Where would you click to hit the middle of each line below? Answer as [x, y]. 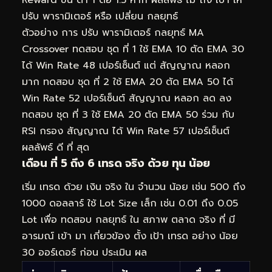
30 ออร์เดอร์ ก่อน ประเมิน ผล [84, 253]
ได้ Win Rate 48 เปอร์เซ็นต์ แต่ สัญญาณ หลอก [126, 65]
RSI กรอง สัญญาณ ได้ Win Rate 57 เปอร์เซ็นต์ [126, 131]
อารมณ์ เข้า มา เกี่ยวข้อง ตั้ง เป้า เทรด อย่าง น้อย [130, 236]
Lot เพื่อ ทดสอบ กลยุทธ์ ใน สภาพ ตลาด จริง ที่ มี [128, 220]
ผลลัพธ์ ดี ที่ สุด [56, 147]
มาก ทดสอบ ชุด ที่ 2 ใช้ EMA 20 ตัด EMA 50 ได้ [127, 82]
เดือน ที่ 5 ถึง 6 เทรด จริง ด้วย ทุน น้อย [116, 163]
